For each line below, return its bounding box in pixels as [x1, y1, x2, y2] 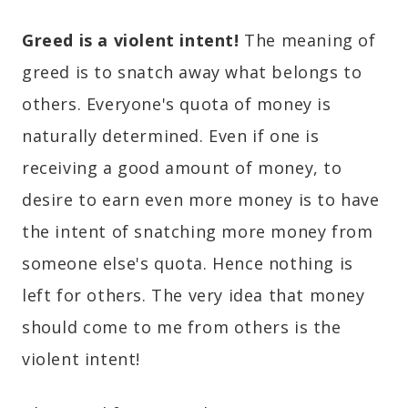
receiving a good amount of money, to [22, 157, 342, 179]
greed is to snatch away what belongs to [22, 61, 362, 84]
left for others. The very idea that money [22, 284, 365, 307]
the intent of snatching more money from [22, 220, 373, 243]
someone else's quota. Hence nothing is [22, 252, 353, 275]
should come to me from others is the [22, 316, 342, 339]
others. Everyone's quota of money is [22, 93, 331, 116]
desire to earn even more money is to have [22, 189, 380, 211]
